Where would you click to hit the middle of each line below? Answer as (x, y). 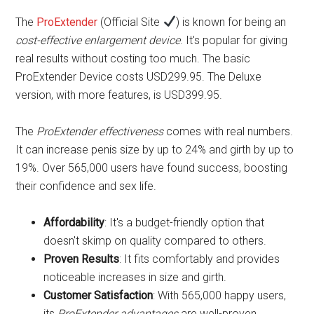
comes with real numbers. (228, 131)
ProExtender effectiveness (100, 131)
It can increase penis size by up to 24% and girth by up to (155, 149)
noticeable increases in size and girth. (135, 277)
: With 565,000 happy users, (220, 295)
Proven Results (82, 259)
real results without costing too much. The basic (133, 58)
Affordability (74, 222)
